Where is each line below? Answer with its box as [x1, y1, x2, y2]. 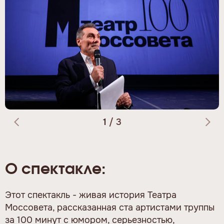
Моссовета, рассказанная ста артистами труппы [5, 201, 214, 213]
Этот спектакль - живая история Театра [5, 189, 176, 200]
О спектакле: [5, 161, 105, 177]
